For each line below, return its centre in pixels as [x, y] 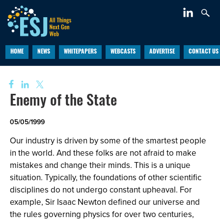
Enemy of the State [63, 102]
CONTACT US [203, 52]
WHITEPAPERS [80, 52]
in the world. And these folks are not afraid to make [103, 153]
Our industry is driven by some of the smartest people [108, 140]
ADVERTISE [162, 52]
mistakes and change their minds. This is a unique [100, 165]
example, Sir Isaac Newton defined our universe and [105, 202]
